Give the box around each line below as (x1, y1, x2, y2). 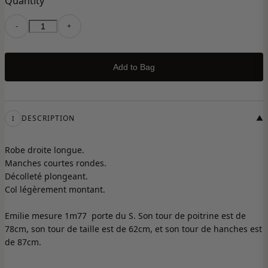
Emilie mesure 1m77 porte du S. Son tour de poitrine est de (5, 210, 246, 222)
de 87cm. (5, 236, 41, 248)
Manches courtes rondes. (5, 157, 106, 169)
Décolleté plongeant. (5, 170, 88, 182)
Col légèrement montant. (5, 184, 105, 196)
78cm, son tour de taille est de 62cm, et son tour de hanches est (5, 223, 262, 235)
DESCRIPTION (22, 113, 75, 124)
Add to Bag (113, 62, 155, 72)
